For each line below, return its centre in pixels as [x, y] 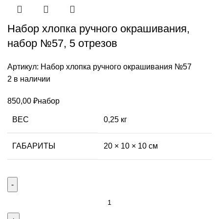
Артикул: [24, 66]
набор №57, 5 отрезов [62, 43]
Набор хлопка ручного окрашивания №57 [116, 66]
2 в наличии [29, 79]
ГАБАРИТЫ [34, 146]
